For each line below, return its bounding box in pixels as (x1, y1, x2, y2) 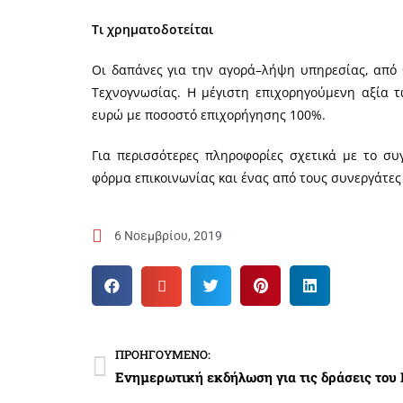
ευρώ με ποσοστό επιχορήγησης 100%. (92, 105, 326, 123)
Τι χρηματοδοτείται (92, 20, 213, 38)
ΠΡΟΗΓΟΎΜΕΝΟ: (115, 345, 210, 363)
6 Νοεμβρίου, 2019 (114, 228, 222, 243)
